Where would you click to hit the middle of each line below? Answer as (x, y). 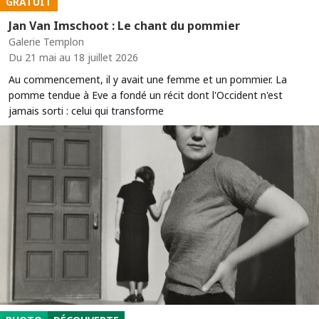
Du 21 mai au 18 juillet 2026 (73, 57)
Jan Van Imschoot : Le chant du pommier (124, 25)
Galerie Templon (46, 41)
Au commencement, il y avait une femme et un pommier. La (148, 79)
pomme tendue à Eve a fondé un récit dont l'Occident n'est (146, 95)
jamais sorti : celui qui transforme (86, 110)
